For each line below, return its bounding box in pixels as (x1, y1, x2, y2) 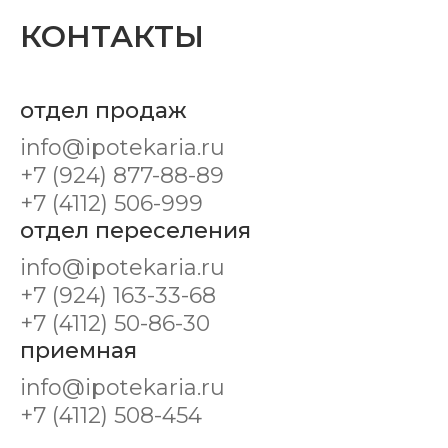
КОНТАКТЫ (20, 18, 204, 55)
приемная (20, 337, 137, 364)
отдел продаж (20, 97, 187, 124)
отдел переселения (20, 217, 251, 244)
